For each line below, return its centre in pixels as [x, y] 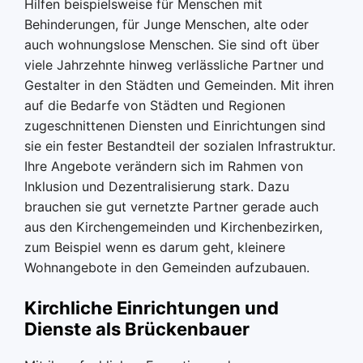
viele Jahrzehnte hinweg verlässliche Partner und [174, 65]
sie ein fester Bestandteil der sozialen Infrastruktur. [180, 146]
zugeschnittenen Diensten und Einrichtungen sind [175, 126]
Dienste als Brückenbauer [137, 329]
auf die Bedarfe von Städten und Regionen [155, 105]
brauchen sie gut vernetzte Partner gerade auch [171, 207]
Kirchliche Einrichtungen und [152, 308]
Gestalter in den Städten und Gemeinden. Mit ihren [179, 85]
